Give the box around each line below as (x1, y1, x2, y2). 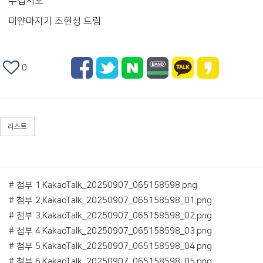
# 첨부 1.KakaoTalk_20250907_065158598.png (9, 180, 197, 191)
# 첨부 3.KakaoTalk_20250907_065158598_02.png (9, 211, 212, 221)
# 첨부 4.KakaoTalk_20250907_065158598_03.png (9, 226, 212, 237)
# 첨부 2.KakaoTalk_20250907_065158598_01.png (9, 195, 212, 206)
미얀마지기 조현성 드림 (8, 16, 101, 27)
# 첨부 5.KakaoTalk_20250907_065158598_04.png (9, 241, 212, 252)
